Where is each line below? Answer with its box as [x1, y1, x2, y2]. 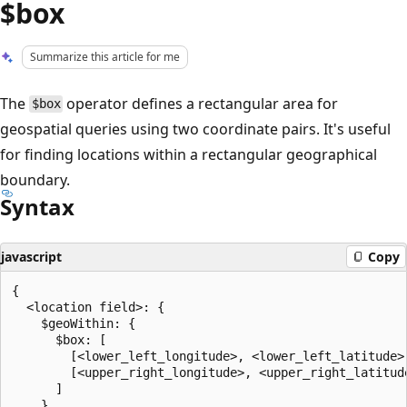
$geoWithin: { [12, 315, 135, 331]
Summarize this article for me [30, 49, 181, 65]
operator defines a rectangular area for [63, 93, 339, 114]
